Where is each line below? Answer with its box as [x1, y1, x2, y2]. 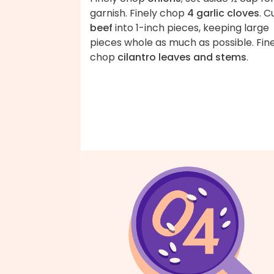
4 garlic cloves [187, 6, 259, 20]
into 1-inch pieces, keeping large [113, 20, 269, 35]
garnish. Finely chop [90, 6, 187, 20]
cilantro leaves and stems [117, 50, 246, 64]
